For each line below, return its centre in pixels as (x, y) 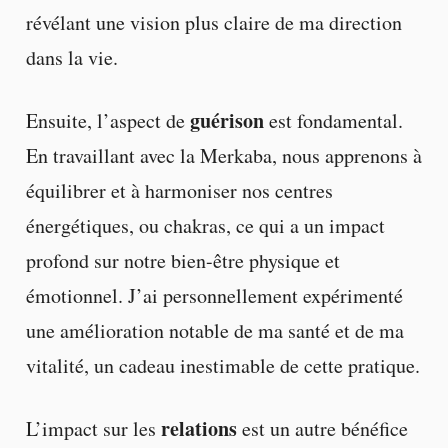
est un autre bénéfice (322, 429)
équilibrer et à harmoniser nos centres (179, 190)
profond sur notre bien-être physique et (182, 260)
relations (198, 429)
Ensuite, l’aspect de (107, 120)
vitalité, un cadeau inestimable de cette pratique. (222, 365)
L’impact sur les (93, 429)
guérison (226, 120)
